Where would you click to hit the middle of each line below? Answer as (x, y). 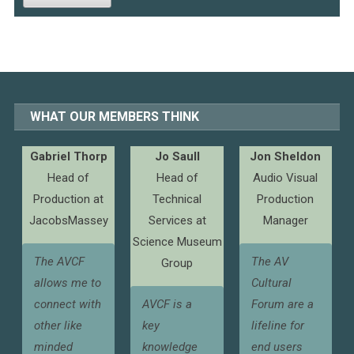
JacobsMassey (68, 220)
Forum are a (282, 304)
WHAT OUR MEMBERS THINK (115, 117)
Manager (285, 220)
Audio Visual (286, 178)
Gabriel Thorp (68, 156)
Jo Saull (177, 156)
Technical (177, 199)
